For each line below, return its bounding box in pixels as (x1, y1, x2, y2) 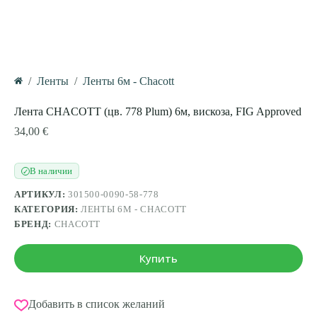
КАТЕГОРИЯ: (14, 204, 81, 215)
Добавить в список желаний (28, 298, 165, 311)
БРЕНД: (14, 219, 54, 230)
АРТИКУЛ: (14, 189, 68, 200)
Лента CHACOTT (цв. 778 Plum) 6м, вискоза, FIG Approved (14, 105, 301, 118)
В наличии (30, 166, 73, 177)
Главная (13, 85, 52, 98)
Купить (139, 251, 178, 266)
